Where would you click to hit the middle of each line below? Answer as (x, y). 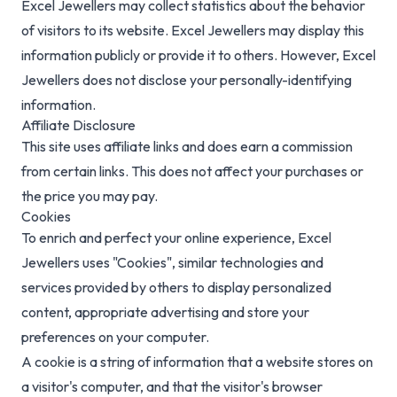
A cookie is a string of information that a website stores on (197, 362)
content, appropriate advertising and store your (165, 312)
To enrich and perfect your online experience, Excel (176, 238)
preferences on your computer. (115, 337)
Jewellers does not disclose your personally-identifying (187, 80)
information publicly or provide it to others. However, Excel (198, 55)
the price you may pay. (90, 196)
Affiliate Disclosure (78, 125)
